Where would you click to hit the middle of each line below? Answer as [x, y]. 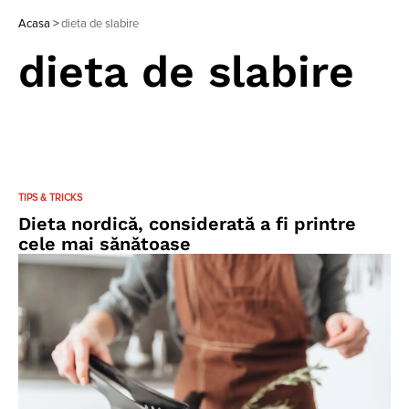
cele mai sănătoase [105, 244]
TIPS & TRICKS [50, 198]
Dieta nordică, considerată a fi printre [187, 224]
